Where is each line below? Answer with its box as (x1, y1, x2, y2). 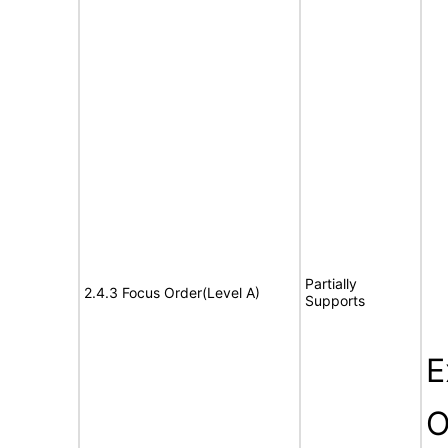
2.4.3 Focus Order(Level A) (84, 284, 260, 301)
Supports (305, 292, 365, 309)
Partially (305, 275, 357, 292)
